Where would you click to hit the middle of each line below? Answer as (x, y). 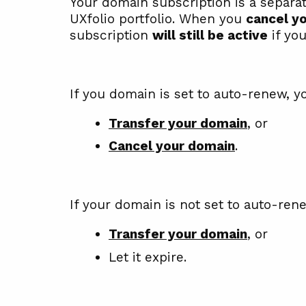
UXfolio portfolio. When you (158, 18)
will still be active (210, 35)
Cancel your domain (172, 146)
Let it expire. (148, 257)
